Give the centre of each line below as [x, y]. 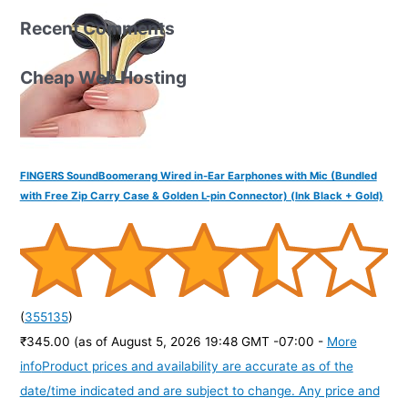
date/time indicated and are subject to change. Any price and [199, 390]
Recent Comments [97, 28]
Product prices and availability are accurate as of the [197, 366]
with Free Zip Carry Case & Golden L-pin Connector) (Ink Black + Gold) [201, 195]
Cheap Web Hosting [103, 77]
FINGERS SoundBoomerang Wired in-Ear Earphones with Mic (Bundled [198, 175]
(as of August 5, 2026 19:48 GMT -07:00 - [200, 341]
